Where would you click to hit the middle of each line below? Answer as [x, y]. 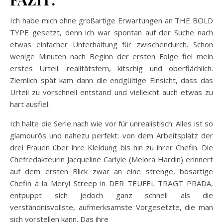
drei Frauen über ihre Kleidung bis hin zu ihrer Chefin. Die [111, 147]
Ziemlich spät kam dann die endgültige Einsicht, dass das [111, 80]
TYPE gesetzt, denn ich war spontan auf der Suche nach [111, 32]
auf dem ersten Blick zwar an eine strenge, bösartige [111, 171]
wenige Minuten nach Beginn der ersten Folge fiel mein [111, 56]
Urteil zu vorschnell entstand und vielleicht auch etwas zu [111, 92]
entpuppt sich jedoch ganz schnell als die [111, 195]
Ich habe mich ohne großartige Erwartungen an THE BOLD [111, 20]
